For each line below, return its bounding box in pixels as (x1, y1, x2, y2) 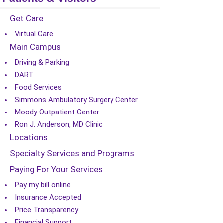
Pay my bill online (15, 180, 71, 189)
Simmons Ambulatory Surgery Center (15, 95, 138, 104)
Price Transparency (15, 205, 78, 214)
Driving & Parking (15, 58, 69, 67)
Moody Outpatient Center (15, 108, 99, 116)
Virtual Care (15, 29, 53, 38)
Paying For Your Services (10, 164, 103, 174)
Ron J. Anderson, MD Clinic (15, 120, 103, 129)
